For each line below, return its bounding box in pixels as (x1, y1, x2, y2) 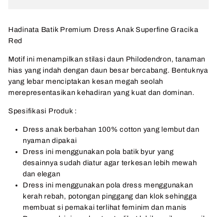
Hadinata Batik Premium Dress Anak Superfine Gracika (8, 25, 199, 33)
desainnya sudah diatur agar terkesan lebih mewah (23, 158, 197, 167)
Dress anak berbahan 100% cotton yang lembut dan (23, 125, 200, 133)
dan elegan (23, 170, 61, 178)
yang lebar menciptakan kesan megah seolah (8, 77, 164, 85)
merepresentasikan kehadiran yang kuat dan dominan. (8, 88, 195, 96)
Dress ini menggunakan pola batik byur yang (23, 147, 174, 155)
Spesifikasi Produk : (8, 107, 77, 115)
